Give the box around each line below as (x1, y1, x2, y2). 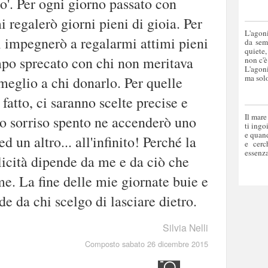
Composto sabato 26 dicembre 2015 (85, 237, 208, 249)
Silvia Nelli (163, 220, 208, 234)
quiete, (245, 45, 267, 57)
